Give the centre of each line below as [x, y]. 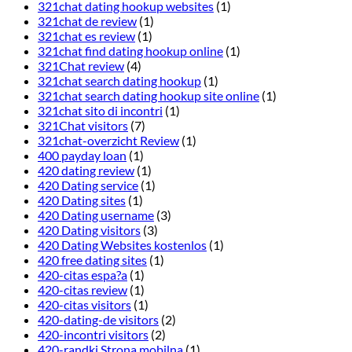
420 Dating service [88, 185]
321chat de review [87, 21]
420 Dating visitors [89, 230]
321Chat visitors [83, 126]
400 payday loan [82, 156]
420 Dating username [96, 215]
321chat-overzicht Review [108, 141]
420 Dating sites [82, 200]
